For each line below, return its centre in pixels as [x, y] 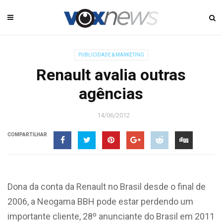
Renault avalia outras [111, 75]
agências [111, 94]
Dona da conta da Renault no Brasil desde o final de [107, 187]
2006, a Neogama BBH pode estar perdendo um [100, 201]
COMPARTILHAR [27, 135]
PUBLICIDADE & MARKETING [111, 55]
